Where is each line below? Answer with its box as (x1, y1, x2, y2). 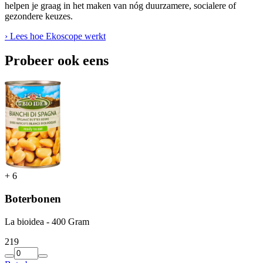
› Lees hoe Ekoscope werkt (5, 31, 106, 41)
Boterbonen (5, 193, 61, 205)
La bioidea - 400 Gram (5, 216, 89, 227)
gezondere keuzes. (5, 11, 73, 21)
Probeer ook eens (5, 53, 109, 69)
